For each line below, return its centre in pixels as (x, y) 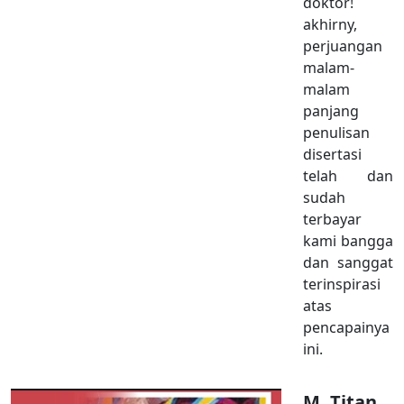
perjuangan (343, 46)
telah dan (348, 176)
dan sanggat (348, 263)
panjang (331, 111)
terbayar (332, 220)
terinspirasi (342, 285)
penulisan (336, 133)
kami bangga (348, 241)
